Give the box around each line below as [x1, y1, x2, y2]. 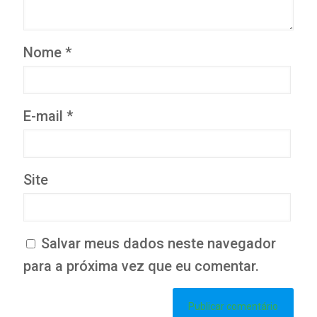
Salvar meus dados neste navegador [41, 235, 276, 253]
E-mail [23, 108, 67, 125]
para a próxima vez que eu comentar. [23, 258, 259, 275]
